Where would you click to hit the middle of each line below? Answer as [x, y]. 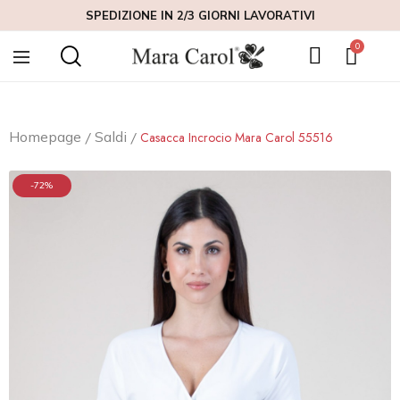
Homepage [45, 137]
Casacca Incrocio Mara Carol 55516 [237, 137]
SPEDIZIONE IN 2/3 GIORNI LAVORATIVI [200, 15]
